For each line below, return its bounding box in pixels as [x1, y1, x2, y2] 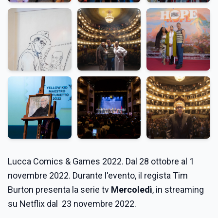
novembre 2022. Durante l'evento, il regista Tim [8, 170, 188, 181]
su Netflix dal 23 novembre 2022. [8, 198, 136, 209]
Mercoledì [109, 184, 152, 195]
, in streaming [152, 184, 204, 195]
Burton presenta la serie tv [8, 184, 109, 195]
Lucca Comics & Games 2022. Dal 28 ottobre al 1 [8, 156, 194, 166]
